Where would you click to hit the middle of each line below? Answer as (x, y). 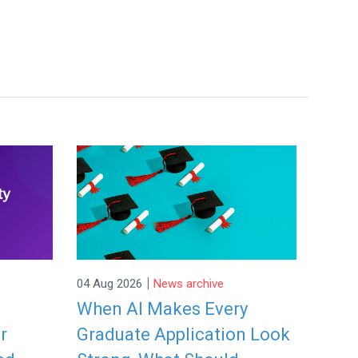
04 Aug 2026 (109, 283)
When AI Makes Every (162, 309)
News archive (189, 283)
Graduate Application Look (183, 335)
